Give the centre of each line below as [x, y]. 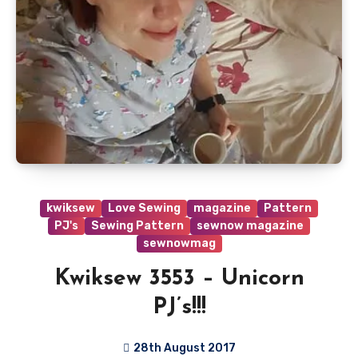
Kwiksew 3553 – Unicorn [179, 278]
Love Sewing [144, 208]
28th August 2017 [185, 348]
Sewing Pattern [137, 225]
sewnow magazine [250, 225]
